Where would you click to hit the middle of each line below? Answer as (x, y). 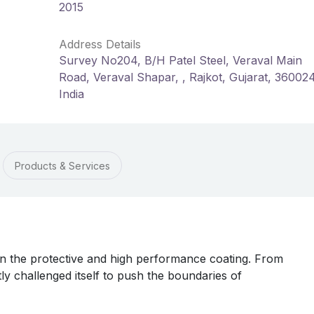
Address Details (100, 44)
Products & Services (62, 166)
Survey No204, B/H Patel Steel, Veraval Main (180, 60)
